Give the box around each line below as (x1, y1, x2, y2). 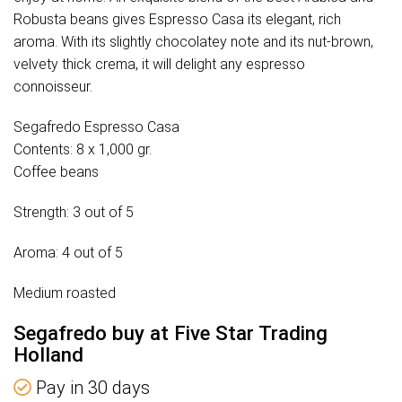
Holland (13, 343, 83, 367)
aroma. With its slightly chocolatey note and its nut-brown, (13, 33, 373, 51)
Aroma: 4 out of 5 (13, 244, 123, 262)
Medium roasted (13, 284, 116, 302)
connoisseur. (13, 78, 92, 96)
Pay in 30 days (31, 377, 150, 399)
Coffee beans (13, 163, 99, 181)
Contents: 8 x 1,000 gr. (13, 141, 152, 159)
